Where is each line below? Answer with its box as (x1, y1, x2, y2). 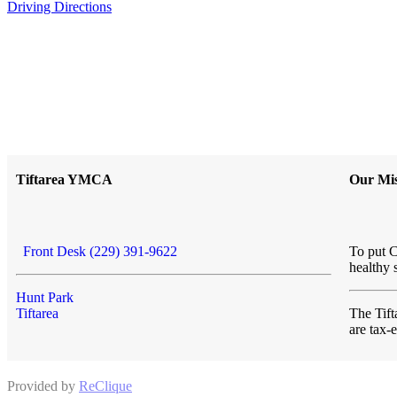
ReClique (79, 378, 132, 393)
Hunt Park (16, 289, 74, 305)
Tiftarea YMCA (16, 171, 113, 187)
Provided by (7, 378, 79, 393)
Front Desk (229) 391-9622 (16, 243, 177, 259)
